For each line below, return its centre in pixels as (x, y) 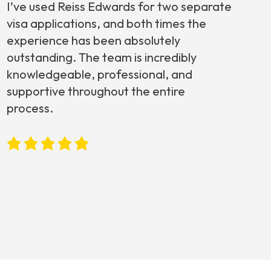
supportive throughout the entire (96, 91)
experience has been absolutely (93, 41)
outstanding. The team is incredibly (101, 57)
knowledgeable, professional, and (99, 74)
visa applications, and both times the (106, 24)
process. (30, 108)
